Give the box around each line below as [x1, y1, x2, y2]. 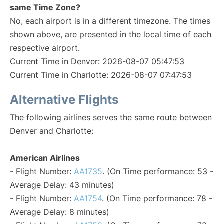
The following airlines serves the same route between [10, 112, 212, 122]
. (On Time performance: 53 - [102, 166, 213, 176]
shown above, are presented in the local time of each [10, 29, 211, 39]
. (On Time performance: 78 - [102, 193, 212, 203]
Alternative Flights [10, 92, 118, 107]
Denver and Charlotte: [10, 126, 93, 136]
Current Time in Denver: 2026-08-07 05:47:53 [10, 56, 184, 66]
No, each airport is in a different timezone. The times [10, 16, 210, 26]
